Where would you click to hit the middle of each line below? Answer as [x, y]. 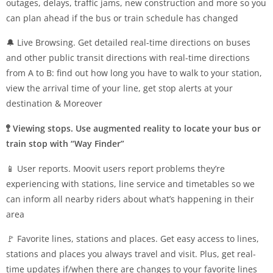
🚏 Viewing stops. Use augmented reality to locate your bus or [133, 128]
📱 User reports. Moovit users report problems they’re [115, 168]
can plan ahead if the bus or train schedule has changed [122, 18]
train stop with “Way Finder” [65, 143]
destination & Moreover [54, 103]
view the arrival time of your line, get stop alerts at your [119, 88]
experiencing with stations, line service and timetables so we [130, 183]
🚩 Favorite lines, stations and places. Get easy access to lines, [133, 238]
